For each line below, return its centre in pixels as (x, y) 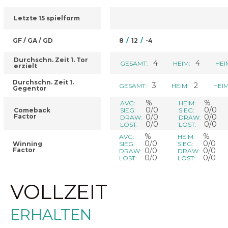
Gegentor (30, 88)
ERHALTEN (51, 215)
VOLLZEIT (59, 192)
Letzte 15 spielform (47, 18)
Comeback (32, 110)
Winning (27, 144)
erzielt (25, 66)
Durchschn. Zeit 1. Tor (51, 60)
